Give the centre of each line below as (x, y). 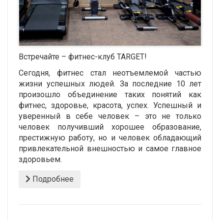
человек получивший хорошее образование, (110, 127)
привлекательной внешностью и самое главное (110, 149)
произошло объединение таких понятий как (110, 95)
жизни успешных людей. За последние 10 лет (110, 84)
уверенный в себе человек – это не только (110, 116)
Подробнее (52, 179)
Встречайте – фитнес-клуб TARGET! (83, 57)
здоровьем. (40, 160)
